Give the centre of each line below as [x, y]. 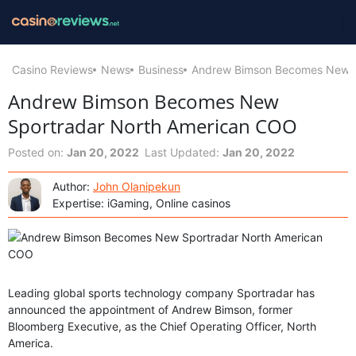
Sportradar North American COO [153, 126]
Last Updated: [184, 152]
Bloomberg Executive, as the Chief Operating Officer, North [162, 326]
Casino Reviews [52, 69]
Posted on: [37, 152]
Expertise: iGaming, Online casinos [141, 203]
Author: [73, 186]
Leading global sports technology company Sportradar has [161, 292]
